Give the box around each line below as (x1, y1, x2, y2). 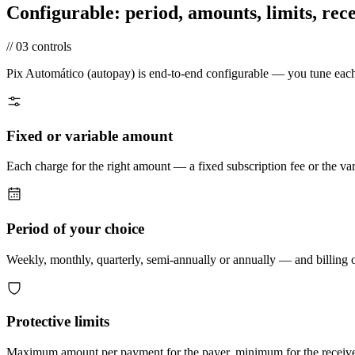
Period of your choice (6, 220, 144, 238)
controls (32, 39, 71, 53)
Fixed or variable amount (6, 127, 173, 144)
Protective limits (6, 313, 109, 330)
